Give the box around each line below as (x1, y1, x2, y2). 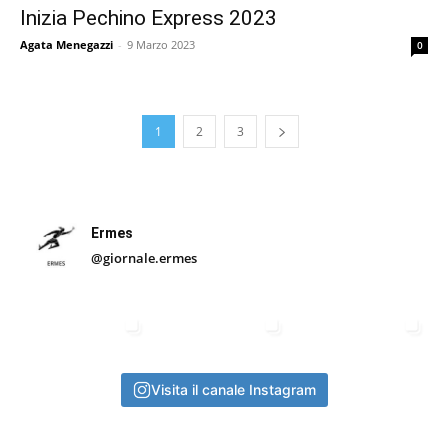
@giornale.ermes (91, 249, 197, 268)
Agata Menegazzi (20, 36, 113, 52)
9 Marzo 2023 (127, 36, 195, 52)
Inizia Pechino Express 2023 (20, 5, 277, 30)
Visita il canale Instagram (150, 380, 316, 398)
